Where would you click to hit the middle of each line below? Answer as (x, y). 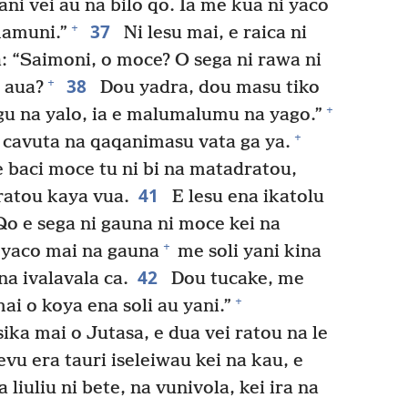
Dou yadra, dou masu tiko (207, 87)
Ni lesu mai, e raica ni (213, 33)
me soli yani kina (247, 251)
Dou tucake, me (235, 279)
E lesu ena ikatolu (245, 197)
